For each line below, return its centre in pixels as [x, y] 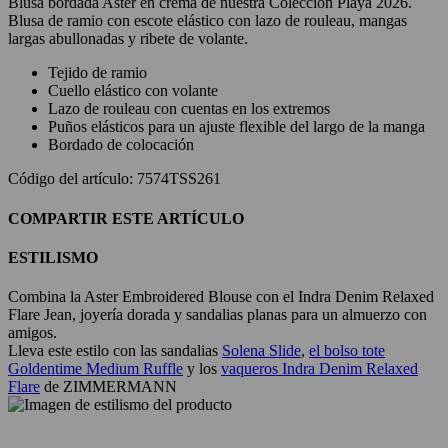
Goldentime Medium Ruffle [95, 369]
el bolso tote [347, 351]
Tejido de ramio [97, 73]
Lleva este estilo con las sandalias [115, 351]
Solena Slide [261, 351]
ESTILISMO [53, 258]
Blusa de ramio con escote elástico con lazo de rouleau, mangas [207, 21]
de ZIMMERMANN [108, 387]
